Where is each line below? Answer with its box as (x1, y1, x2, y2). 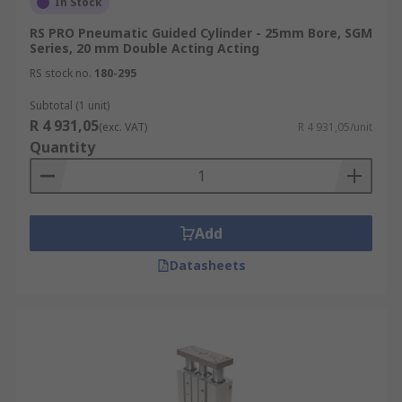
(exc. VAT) (99, 119, 147, 135)
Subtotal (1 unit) (30, 98, 109, 113)
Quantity (30, 137, 95, 157)
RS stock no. (30, 66, 92, 81)
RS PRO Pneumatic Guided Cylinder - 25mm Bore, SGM (30, 24, 372, 41)
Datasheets (169, 257, 246, 274)
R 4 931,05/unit (298, 119, 372, 135)
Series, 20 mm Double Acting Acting (30, 39, 259, 57)
